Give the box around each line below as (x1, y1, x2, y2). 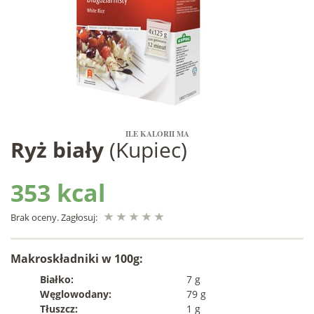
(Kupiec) (109, 135, 187, 164)
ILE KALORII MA (125, 128, 189, 139)
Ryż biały (11, 135, 109, 164)
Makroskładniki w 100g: (11, 251, 143, 266)
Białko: (39, 273, 74, 286)
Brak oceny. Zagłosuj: (11, 211, 97, 224)
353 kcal (11, 177, 105, 209)
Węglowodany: (39, 287, 111, 301)
